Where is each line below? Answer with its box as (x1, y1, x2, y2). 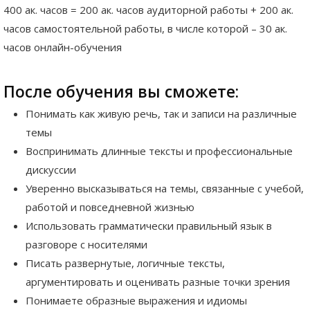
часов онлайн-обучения (3, 39, 122, 54)
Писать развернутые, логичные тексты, (26, 256, 225, 271)
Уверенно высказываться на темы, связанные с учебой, (26, 181, 304, 196)
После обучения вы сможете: (3, 80, 239, 102)
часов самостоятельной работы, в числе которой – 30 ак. (3, 21, 287, 35)
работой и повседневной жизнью (26, 200, 194, 215)
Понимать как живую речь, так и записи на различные (26, 107, 297, 121)
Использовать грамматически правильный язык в (26, 219, 272, 233)
